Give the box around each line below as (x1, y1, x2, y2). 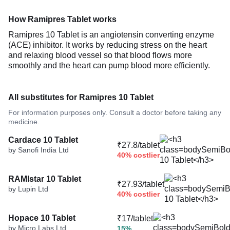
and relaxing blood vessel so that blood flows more (8, 50, 192, 60)
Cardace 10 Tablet (8, 135, 78, 144)
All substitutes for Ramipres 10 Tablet (8, 92, 154, 102)
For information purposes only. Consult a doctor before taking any (8, 108, 221, 117)
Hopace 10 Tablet (8, 213, 75, 222)
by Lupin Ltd (8, 184, 48, 193)
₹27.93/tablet (117, 180, 164, 189)
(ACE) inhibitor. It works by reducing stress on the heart (8, 40, 207, 49)
